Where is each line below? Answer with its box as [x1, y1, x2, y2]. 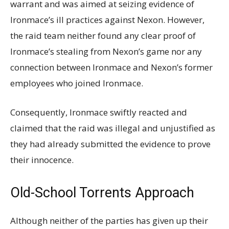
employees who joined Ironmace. [10, 77, 143, 89]
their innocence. [10, 153, 74, 166]
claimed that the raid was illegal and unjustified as [10, 122, 215, 134]
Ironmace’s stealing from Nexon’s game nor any [10, 45, 202, 57]
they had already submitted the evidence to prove [10, 138, 211, 150]
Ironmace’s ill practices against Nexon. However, [10, 13, 204, 26]
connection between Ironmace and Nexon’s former [10, 61, 213, 73]
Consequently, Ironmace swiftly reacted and [10, 106, 187, 118]
